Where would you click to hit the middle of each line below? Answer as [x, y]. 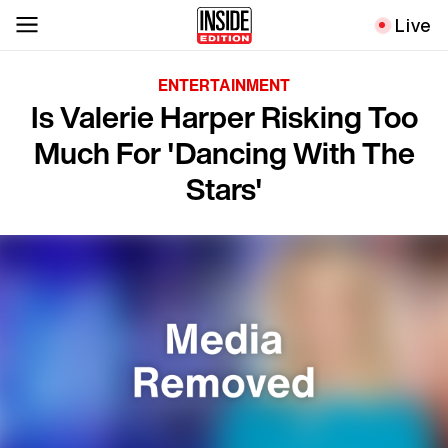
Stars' [224, 189]
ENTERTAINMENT [224, 85]
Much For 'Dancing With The [224, 153]
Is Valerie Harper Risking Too [224, 117]
